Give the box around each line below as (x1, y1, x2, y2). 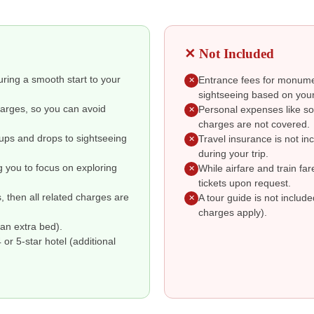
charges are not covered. (198, 118, 310, 130)
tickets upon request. (198, 177, 291, 189)
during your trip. (198, 148, 268, 159)
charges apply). (198, 207, 267, 218)
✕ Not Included (184, 46, 274, 61)
